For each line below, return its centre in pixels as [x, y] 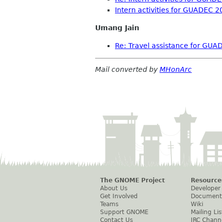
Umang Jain [117, 28]
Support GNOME [124, 212]
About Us [114, 189]
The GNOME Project [133, 181]
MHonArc [176, 69]
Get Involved [119, 196]
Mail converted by [127, 69]
